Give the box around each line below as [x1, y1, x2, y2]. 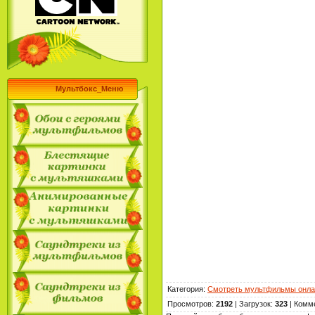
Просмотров [167, 299, 212, 308]
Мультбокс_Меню [56, 84, 123, 93]
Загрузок [239, 299, 271, 308]
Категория [167, 284, 203, 293]
